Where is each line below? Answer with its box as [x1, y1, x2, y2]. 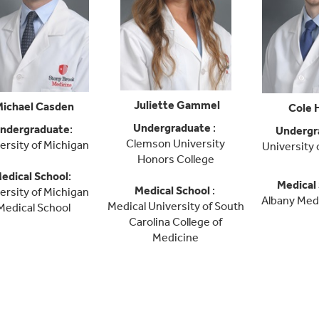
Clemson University [126, 137, 225, 151]
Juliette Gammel [133, 98, 220, 113]
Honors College [137, 152, 214, 167]
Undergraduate [133, 121, 211, 135]
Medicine [152, 231, 199, 245]
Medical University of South [107, 199, 244, 214]
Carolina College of [129, 215, 222, 229]
